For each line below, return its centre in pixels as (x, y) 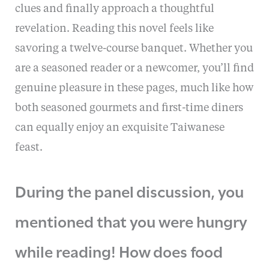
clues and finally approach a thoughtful (114, 9)
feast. (29, 148)
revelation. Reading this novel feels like (114, 29)
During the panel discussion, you (129, 190)
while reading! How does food (119, 250)
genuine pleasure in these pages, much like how (134, 89)
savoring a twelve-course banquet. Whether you (134, 49)
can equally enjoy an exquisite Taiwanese (119, 128)
